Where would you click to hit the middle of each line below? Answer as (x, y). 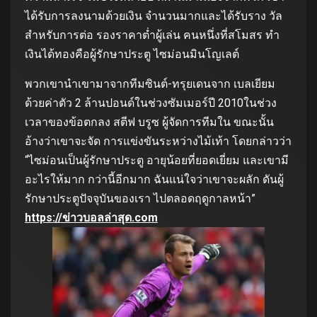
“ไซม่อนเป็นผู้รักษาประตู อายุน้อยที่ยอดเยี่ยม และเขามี (157, 160)
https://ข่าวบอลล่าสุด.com (91, 217)
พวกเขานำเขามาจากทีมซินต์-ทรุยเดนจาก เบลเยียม (150, 83)
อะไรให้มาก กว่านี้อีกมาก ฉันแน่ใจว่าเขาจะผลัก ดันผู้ (154, 179)
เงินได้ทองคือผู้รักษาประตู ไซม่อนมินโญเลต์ (132, 54)
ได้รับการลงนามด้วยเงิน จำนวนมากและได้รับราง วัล (154, 16)
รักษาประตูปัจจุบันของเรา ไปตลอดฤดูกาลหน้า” (142, 198)
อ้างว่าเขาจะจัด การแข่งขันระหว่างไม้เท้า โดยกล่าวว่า (158, 141)
